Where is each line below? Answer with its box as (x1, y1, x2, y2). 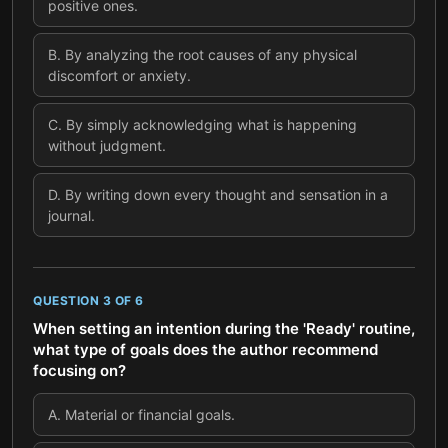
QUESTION (33, 293, 103, 308)
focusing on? (33, 361, 126, 380)
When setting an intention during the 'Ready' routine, (33, 319, 415, 338)
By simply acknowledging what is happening (66, 116, 357, 133)
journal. (48, 207, 95, 224)
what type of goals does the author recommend (33, 340, 378, 359)
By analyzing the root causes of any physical (65, 46, 357, 63)
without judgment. (48, 137, 166, 154)
